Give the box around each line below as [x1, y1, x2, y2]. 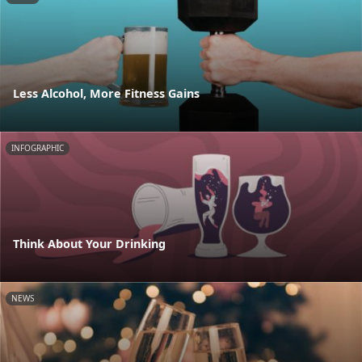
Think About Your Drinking [13, 235, 166, 251]
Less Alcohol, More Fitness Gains [13, 85, 200, 101]
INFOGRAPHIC [11, 141, 64, 154]
